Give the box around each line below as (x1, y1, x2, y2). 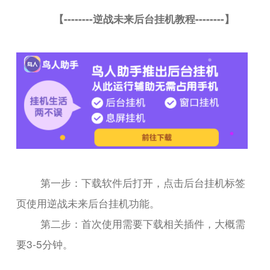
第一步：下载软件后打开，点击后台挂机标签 (40, 174, 246, 190)
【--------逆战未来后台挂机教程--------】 (53, 10, 234, 26)
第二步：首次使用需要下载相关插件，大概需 (40, 215, 246, 231)
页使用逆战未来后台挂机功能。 (16, 195, 160, 210)
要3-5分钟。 (16, 236, 74, 251)
